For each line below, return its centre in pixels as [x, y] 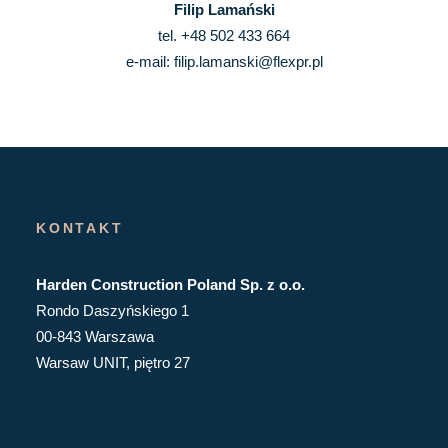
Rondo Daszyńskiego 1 [112, 310]
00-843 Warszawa [95, 336]
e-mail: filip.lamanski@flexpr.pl [224, 61]
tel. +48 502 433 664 [224, 35]
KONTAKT [80, 228]
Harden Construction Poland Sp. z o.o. [170, 284]
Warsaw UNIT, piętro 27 [113, 362]
